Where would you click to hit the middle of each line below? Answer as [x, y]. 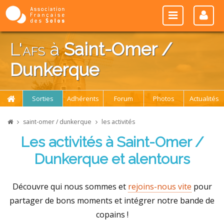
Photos [163, 98]
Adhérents [83, 98]
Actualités [204, 98]
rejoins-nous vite [159, 186]
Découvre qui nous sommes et [70, 186]
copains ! [112, 214]
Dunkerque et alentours [112, 159]
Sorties [43, 98]
